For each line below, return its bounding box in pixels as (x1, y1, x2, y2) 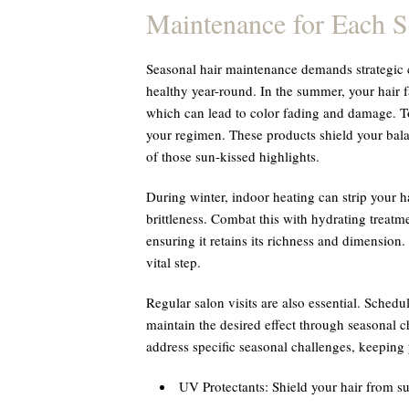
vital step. (145, 253, 201, 271)
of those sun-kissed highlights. (145, 147, 320, 165)
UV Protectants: (178, 377, 268, 395)
